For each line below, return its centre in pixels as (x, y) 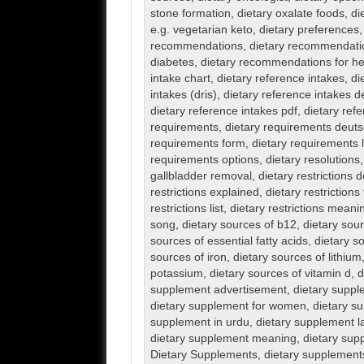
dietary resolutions (312, 160)
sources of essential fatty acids (229, 241)
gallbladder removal (201, 176)
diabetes (172, 63)
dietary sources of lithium (297, 258)
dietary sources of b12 (239, 225)
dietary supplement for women (228, 306)
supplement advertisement (218, 290)
